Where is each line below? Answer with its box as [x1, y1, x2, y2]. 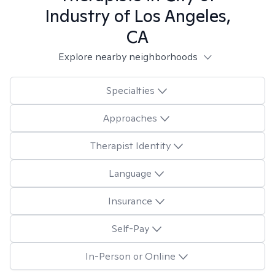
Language [109, 166, 152, 180]
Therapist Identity [90, 139, 171, 152]
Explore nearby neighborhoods [58, 50, 198, 63]
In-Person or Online [85, 249, 176, 263]
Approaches [103, 111, 157, 125]
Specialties [106, 83, 155, 97]
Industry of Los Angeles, [44, 4, 231, 27]
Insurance [108, 194, 152, 207]
